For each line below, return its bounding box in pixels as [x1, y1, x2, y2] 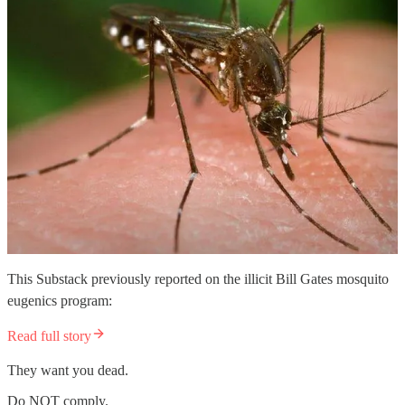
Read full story [7, 327, 91, 344]
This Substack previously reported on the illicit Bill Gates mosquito [7, 270, 389, 287]
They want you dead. [7, 362, 128, 378]
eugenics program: [7, 292, 112, 308]
